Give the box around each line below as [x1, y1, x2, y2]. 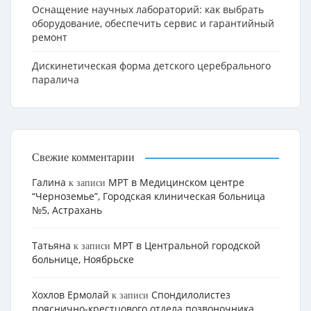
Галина [32, 176, 66, 189]
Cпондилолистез [151, 288, 230, 301]
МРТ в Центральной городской [113, 239, 260, 252]
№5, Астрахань [32, 203, 102, 217]
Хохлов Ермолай [32, 288, 109, 301]
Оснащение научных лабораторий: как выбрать [32, 3, 264, 16]
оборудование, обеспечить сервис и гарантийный [32, 17, 274, 30]
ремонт [32, 31, 67, 44]
